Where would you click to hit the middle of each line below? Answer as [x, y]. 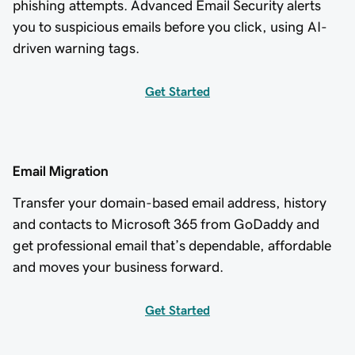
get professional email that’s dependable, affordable [172, 245]
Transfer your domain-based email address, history [170, 202]
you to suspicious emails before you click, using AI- [170, 27]
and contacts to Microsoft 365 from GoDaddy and [166, 224]
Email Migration [61, 171]
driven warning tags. [76, 49]
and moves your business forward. [118, 267]
